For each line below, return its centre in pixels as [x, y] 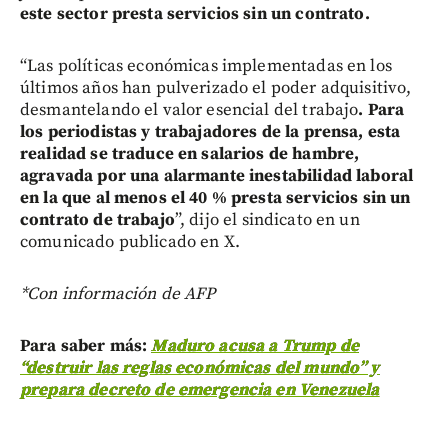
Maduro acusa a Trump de [255, 346]
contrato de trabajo [97, 220]
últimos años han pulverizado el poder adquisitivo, [216, 88]
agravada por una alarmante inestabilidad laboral [217, 176]
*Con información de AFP [118, 294]
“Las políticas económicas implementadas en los [206, 66]
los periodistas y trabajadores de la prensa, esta [210, 132]
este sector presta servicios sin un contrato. [195, 14]
